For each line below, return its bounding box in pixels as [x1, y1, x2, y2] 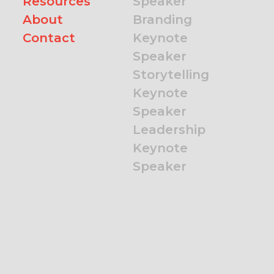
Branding [133, 12, 192, 27]
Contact [23, 31, 75, 45]
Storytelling [133, 67, 209, 82]
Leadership [133, 122, 206, 137]
